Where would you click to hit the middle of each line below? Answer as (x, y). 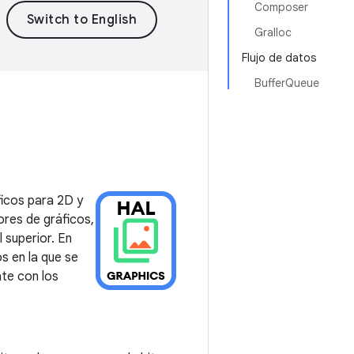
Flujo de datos (279, 58)
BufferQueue (287, 83)
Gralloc (273, 32)
